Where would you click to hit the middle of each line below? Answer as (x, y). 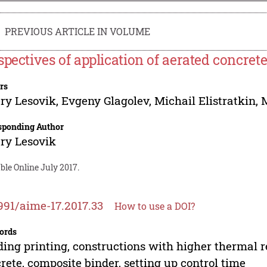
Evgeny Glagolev (105, 100)
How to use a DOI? (155, 206)
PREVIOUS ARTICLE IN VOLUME (78, 31)
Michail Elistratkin (205, 100)
